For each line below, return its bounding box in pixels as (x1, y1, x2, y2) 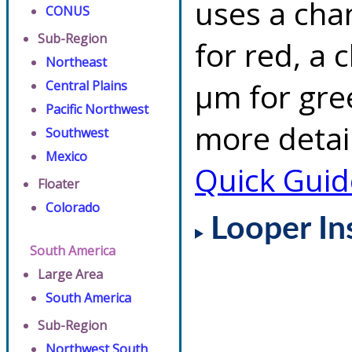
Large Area (38, 266, 103, 283)
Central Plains (46, 77, 127, 94)
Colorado (46, 199, 100, 216)
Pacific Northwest (46, 101, 148, 118)
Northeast (46, 53, 107, 71)
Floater (38, 175, 79, 192)
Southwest (46, 124, 108, 141)
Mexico (46, 148, 87, 165)
